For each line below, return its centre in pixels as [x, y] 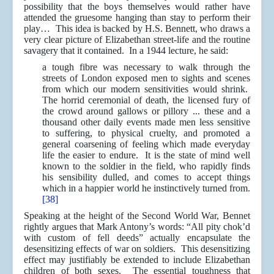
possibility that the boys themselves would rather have [137, 7]
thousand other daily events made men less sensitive [146, 122]
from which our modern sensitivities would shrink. [146, 89]
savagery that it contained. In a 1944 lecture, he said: [126, 51]
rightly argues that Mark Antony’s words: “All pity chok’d [137, 227]
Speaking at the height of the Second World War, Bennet [137, 216]
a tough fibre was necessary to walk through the [146, 67]
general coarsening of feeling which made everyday [146, 144]
